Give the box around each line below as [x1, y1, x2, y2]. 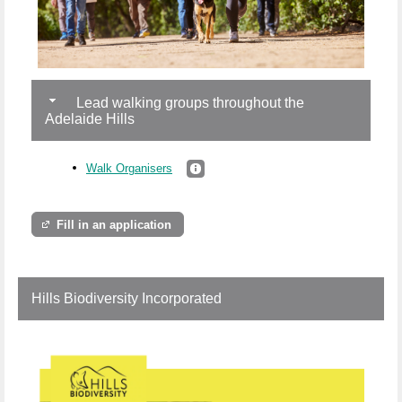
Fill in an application [57, 217, 172, 232]
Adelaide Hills [45, 110, 135, 127]
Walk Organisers [86, 161, 172, 175]
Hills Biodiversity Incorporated [31, 290, 222, 306]
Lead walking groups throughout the [73, 94, 304, 110]
